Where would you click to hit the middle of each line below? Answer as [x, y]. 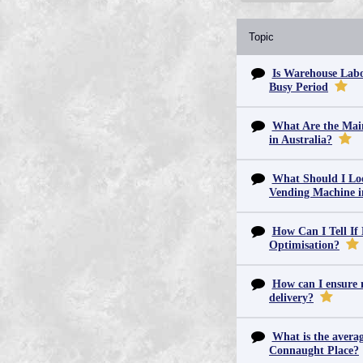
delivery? [291, 298]
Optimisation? [304, 245]
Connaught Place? [314, 350]
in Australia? [301, 140]
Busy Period [299, 87]
